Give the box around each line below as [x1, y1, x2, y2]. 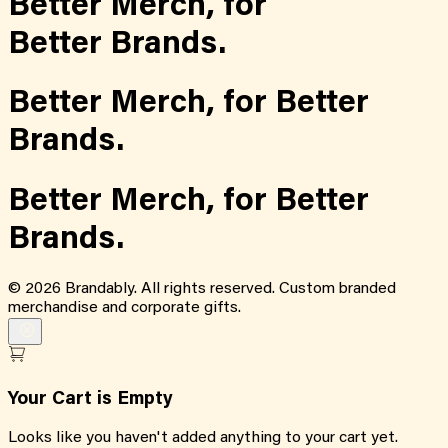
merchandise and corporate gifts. [8, 299, 241, 316]
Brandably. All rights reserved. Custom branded [61, 280, 396, 297]
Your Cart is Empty [8, 389, 173, 409]
